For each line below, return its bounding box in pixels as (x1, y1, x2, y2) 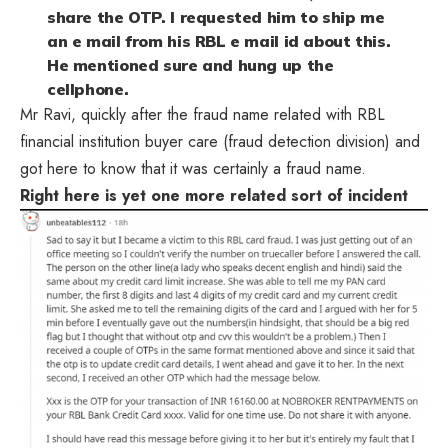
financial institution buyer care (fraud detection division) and (20, 129, 420, 153)
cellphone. (47, 78, 129, 99)
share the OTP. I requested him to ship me (47, 6, 385, 27)
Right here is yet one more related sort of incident (20, 183, 408, 207)
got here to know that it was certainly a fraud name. (20, 156, 366, 180)
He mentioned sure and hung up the (47, 54, 334, 75)
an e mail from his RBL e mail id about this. (47, 30, 391, 51)
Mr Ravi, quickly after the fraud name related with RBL (20, 102, 385, 126)
